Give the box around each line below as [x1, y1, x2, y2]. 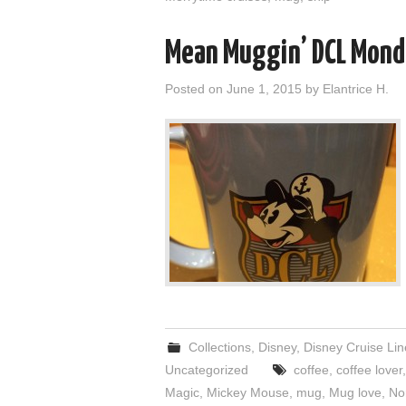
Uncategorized [165, 362, 248, 377]
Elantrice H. [323, 82, 389, 96]
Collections [188, 340, 252, 354]
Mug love [329, 385, 382, 400]
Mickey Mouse [207, 385, 289, 400]
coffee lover [336, 362, 403, 377]
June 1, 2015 [227, 82, 302, 96]
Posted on [165, 82, 227, 96]
